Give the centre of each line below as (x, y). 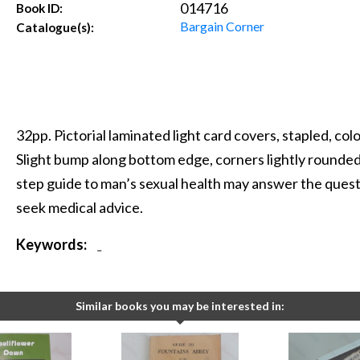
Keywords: (52, 244)
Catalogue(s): (55, 28)
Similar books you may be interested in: (180, 305)
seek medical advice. (80, 207)
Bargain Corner (222, 27)
